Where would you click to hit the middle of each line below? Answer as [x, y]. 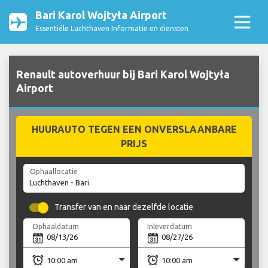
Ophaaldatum [56, 226]
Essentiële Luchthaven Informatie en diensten [112, 28]
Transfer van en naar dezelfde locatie [124, 207]
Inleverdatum [170, 226]
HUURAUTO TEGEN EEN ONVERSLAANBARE [134, 130]
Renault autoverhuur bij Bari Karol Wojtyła [123, 74]
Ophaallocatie [54, 172]
